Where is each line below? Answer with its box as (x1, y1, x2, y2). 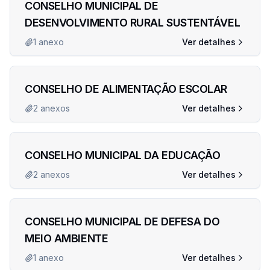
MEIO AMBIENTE (25, 232, 108, 245)
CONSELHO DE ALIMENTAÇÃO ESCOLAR (25, 83, 228, 95)
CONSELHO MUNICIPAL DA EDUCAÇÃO (25, 149, 221, 162)
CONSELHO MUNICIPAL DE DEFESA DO (25, 215, 220, 228)
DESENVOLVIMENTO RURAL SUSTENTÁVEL (25, 16, 240, 29)
